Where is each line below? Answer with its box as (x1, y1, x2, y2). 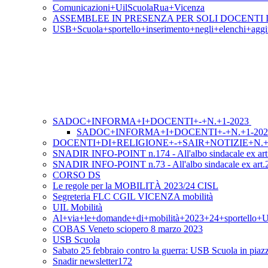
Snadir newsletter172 (53, 256, 132, 267)
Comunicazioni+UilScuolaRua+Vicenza (53, 2, 205, 13)
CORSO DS (53, 170, 100, 181)
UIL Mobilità (53, 202, 102, 213)
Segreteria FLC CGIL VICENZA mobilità (53, 191, 213, 202)
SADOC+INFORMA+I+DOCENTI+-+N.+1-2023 (53, 116, 251, 127)
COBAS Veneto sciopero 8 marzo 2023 (53, 224, 203, 234)
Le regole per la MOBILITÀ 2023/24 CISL (53, 181, 218, 191)
